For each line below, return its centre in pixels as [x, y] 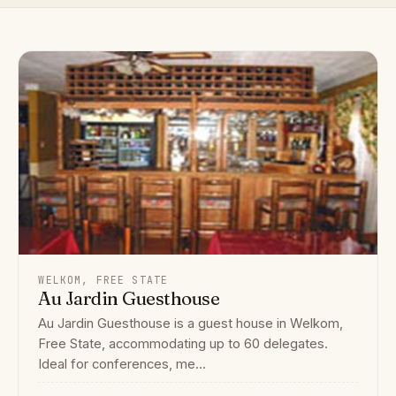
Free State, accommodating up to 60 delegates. [183, 343]
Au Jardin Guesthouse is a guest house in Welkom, [191, 323]
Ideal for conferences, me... [122, 364]
